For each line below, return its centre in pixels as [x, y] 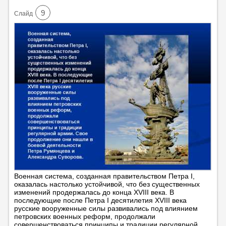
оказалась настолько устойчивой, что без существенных [107, 184]
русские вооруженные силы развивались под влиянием [106, 208]
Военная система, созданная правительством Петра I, [104, 176]
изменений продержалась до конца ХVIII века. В [94, 192]
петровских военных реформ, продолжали [84, 216]
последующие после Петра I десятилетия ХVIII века [100, 200]
